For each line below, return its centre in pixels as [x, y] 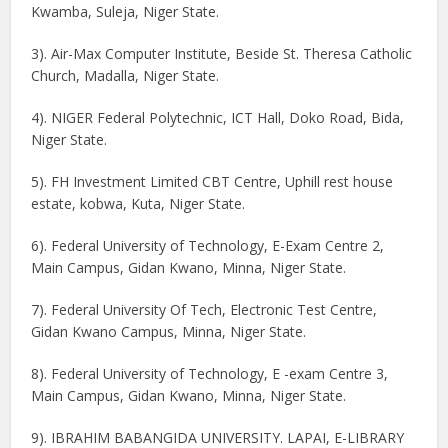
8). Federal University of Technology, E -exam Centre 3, [210, 373]
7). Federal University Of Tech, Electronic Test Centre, [204, 309]
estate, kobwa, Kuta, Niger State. [138, 203]
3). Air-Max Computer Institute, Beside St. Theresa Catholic [222, 53]
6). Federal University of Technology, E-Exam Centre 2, [208, 245]
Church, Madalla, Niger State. [125, 75]
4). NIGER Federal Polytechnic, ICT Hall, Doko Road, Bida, [218, 117]
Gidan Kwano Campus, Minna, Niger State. [169, 331]
